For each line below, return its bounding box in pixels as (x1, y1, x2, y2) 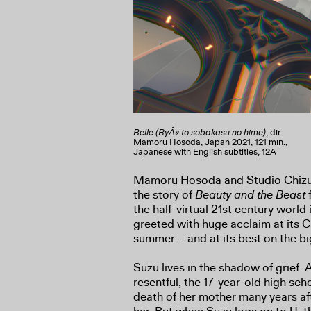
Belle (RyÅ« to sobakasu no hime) (133, 127, 266, 138)
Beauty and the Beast (195, 187, 305, 202)
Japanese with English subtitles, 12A (133, 146, 276, 158)
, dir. (266, 127, 283, 138)
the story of (133, 187, 195, 202)
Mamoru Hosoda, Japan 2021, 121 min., (133, 137, 287, 148)
